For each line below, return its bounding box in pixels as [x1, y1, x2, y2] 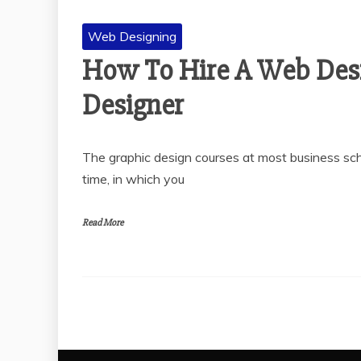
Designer [82, 88, 184, 124]
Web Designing [88, 28, 176, 45]
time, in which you [82, 171, 185, 188]
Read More [82, 217, 123, 230]
